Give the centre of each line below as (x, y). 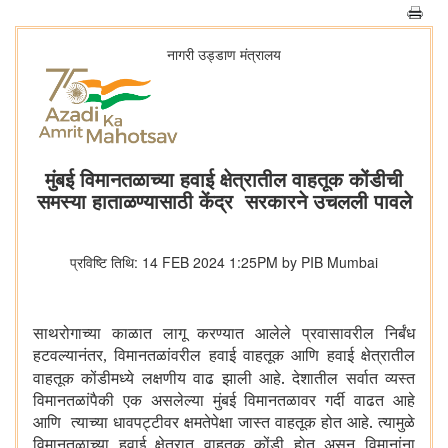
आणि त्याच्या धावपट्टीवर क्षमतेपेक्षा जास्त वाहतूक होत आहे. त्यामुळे (224, 422)
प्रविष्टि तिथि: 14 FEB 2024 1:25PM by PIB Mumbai (224, 262)
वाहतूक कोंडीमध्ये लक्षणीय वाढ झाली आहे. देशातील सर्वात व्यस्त (224, 378)
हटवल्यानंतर (68, 355)
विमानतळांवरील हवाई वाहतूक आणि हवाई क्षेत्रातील (265, 355)
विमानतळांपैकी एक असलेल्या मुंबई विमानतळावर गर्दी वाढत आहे (224, 400)
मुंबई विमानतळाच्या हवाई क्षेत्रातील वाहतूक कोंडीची (224, 179)
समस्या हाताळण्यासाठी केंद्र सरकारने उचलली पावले (224, 201)
